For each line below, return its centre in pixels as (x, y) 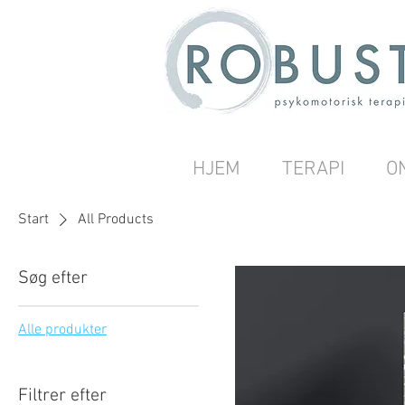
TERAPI (313, 170)
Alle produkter (62, 330)
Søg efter (53, 278)
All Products (116, 220)
